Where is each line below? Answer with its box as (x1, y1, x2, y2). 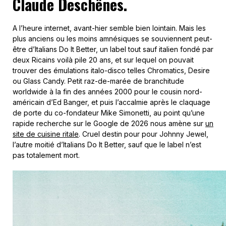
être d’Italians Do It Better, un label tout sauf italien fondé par (13, 44, 213, 53)
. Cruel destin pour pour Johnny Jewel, (79, 129, 208, 138)
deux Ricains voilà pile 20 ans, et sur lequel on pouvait (13, 55, 194, 64)
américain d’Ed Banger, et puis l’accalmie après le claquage (13, 97, 210, 106)
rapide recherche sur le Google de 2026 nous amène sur (13, 119, 205, 128)
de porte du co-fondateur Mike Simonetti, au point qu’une (13, 108, 205, 117)
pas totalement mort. (13, 150, 80, 159)
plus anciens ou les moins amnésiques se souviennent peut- (13, 34, 212, 43)
